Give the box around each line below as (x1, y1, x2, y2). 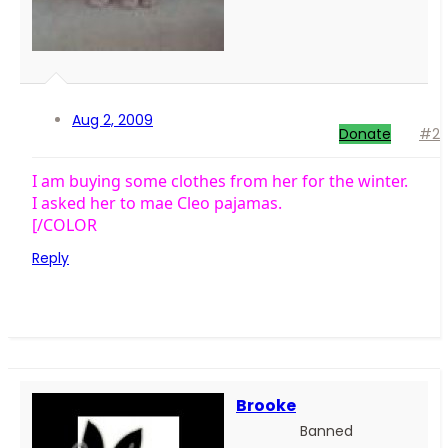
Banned (299, 421, 353, 442)
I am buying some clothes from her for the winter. (32, 170, 408, 193)
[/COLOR (32, 214, 97, 237)
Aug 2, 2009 (72, 110, 153, 131)
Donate (339, 124, 391, 145)
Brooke (236, 394, 296, 418)
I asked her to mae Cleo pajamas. (32, 192, 282, 215)
